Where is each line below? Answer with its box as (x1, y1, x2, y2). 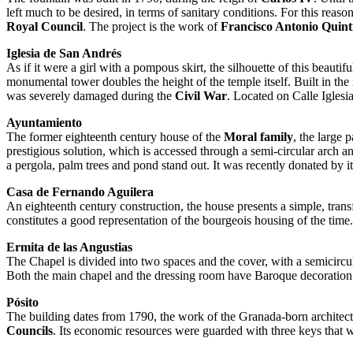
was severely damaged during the (6, 89, 175, 103)
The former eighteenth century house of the (6, 130, 224, 144)
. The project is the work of (83, 20, 221, 34)
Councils (6, 324, 53, 338)
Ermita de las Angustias (6, 240, 132, 255)
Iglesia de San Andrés (6, 46, 121, 61)
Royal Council (6, 20, 83, 34)
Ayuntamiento (6, 116, 82, 130)
